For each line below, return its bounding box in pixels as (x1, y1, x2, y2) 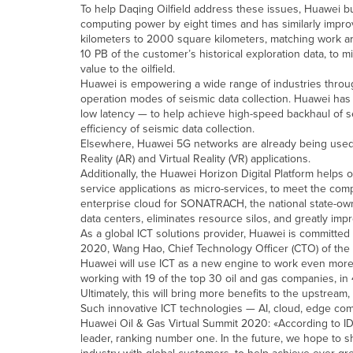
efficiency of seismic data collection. (80, 121, 255, 137)
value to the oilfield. (80, 61, 175, 77)
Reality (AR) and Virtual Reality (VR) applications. (80, 150, 310, 167)
